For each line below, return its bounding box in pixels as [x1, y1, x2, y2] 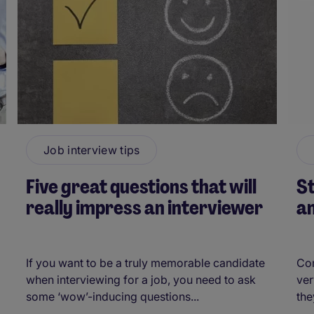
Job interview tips [43, 142, 140, 157]
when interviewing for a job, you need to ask [26, 272, 256, 287]
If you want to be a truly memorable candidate [26, 255, 265, 270]
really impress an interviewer [26, 194, 263, 221]
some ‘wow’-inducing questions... [26, 289, 199, 303]
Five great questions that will [26, 173, 257, 200]
